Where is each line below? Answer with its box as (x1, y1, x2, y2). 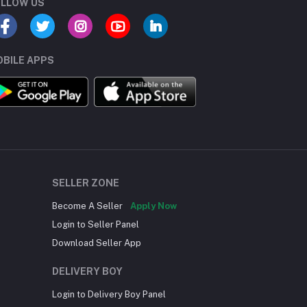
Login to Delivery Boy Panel (52, 289, 166, 300)
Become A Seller (52, 201, 125, 212)
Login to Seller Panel (52, 219, 139, 230)
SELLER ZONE (52, 177, 119, 189)
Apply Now (130, 201, 177, 212)
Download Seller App (52, 238, 141, 249)
